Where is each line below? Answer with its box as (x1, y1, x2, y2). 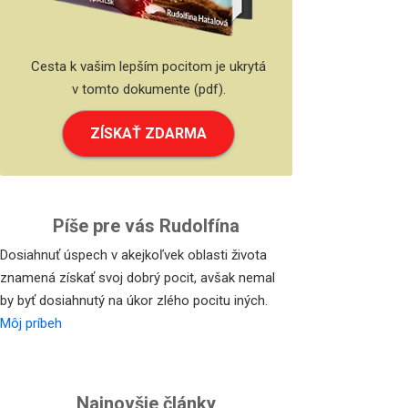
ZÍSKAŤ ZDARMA (90, 124, 208, 142)
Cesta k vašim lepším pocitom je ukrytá (31, 57, 267, 75)
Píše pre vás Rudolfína (53, 214, 240, 237)
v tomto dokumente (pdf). (71, 80, 226, 97)
